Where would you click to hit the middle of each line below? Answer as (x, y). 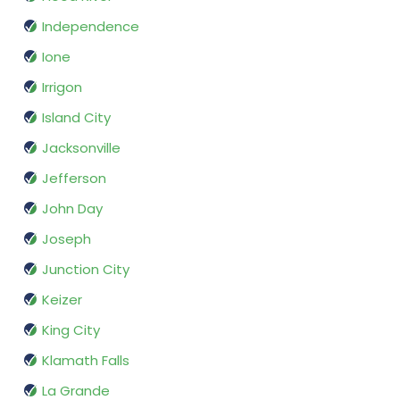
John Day (72, 209)
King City (71, 330)
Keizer (62, 300)
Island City (76, 118)
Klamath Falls (86, 361)
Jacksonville (81, 148)
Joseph (67, 239)
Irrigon (62, 87)
